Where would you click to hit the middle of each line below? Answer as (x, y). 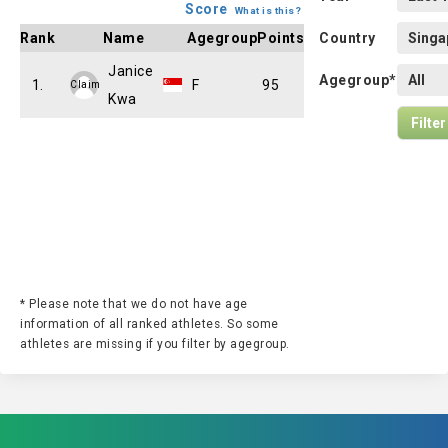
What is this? (267, 10)
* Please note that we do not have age (134, 304)
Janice (130, 71)
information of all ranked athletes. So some (149, 324)
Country (347, 38)
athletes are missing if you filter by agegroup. (155, 344)
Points (280, 38)
